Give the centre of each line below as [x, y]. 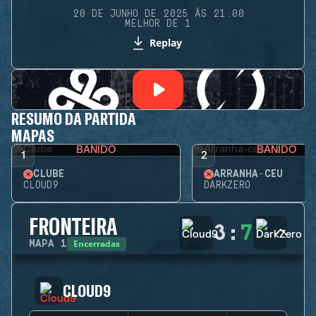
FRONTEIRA [73, 226]
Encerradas [97, 244]
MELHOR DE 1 [158, 24]
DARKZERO [227, 186]
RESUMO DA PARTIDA [74, 118]
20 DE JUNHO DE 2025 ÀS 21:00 [158, 14]
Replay [166, 43]
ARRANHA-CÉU [248, 174]
